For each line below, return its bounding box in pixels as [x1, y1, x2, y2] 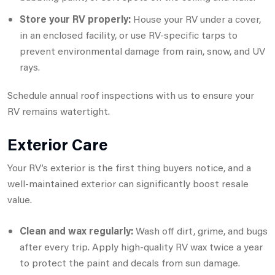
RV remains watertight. [7, 104, 110, 117]
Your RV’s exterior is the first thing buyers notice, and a [7, 160, 251, 174]
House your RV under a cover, [131, 12, 261, 25]
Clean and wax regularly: [20, 223, 133, 237]
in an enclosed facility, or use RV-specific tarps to [20, 28, 238, 41]
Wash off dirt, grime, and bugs [133, 223, 268, 237]
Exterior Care [7, 133, 107, 155]
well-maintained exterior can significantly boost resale [7, 176, 249, 190]
